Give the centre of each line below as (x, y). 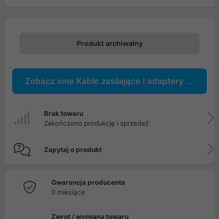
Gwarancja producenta (88, 182)
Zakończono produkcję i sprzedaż (96, 123)
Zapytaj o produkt (73, 150)
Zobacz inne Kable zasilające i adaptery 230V (190, 81)
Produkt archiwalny (109, 43)
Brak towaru (64, 113)
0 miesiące (68, 192)
